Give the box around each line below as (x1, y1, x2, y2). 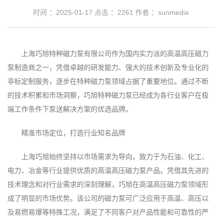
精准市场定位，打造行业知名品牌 (21, 129, 125, 137)
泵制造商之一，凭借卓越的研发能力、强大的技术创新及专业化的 (7, 63, 209, 71)
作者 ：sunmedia (133, 9, 189, 16)
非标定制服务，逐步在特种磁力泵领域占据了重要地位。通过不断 (7, 77, 209, 85)
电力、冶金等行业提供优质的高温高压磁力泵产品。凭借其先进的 (7, 166, 209, 174)
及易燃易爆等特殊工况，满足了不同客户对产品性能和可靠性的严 (7, 208, 209, 216)
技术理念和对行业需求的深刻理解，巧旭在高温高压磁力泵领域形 (7, 180, 209, 188)
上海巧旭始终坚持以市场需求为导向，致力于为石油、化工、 (21, 153, 209, 161)
